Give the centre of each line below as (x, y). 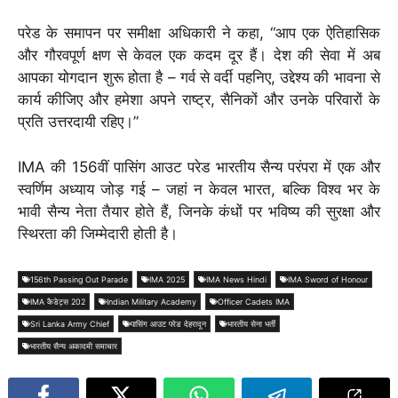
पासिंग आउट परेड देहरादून (168, 324)
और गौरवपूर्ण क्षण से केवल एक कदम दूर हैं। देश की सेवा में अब (199, 56)
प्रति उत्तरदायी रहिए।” (78, 122)
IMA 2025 (167, 280)
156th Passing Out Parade (79, 280)
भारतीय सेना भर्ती (251, 324)
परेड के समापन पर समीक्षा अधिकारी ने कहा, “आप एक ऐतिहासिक (199, 33)
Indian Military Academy (151, 302)
